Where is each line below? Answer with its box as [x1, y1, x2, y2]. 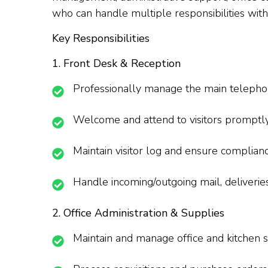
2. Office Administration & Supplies [52, 206, 224, 221]
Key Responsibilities [52, 31, 150, 46]
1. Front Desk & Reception [52, 56, 181, 71]
